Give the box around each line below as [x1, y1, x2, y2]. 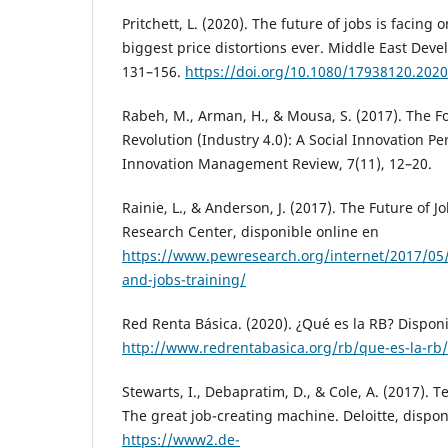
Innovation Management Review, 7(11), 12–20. [122, 154, 432, 174]
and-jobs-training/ [122, 270, 246, 290]
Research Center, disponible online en [122, 222, 379, 242]
